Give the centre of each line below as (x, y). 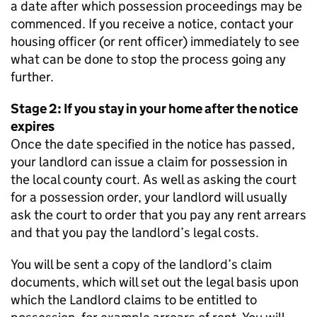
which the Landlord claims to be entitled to (134, 300)
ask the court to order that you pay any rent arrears (158, 215)
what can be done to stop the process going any (148, 59)
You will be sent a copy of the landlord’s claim (141, 264)
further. (32, 77)
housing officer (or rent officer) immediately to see (155, 41)
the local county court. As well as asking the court (154, 179)
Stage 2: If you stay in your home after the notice (154, 109)
